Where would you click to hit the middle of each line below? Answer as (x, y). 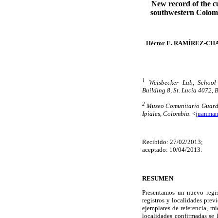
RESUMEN (158, 178)
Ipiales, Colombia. (166, 114)
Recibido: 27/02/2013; (173, 142)
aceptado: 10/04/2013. (172, 150)
